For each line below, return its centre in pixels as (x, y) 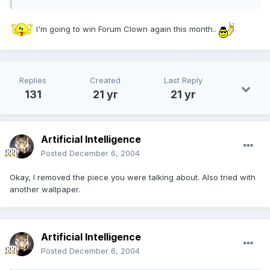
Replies (33, 80)
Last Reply (183, 80)
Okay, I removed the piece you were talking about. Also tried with (133, 177)
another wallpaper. (45, 190)
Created (105, 80)
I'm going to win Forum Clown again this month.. (126, 29)
